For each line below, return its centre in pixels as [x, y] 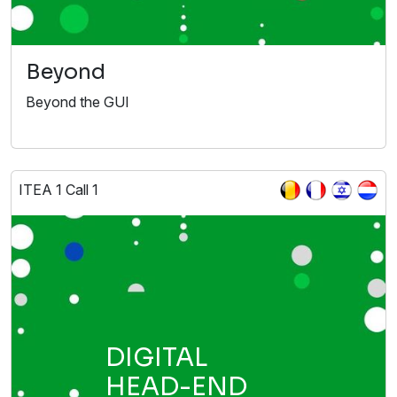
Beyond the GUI [78, 102]
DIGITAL [156, 358]
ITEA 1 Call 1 [58, 190]
